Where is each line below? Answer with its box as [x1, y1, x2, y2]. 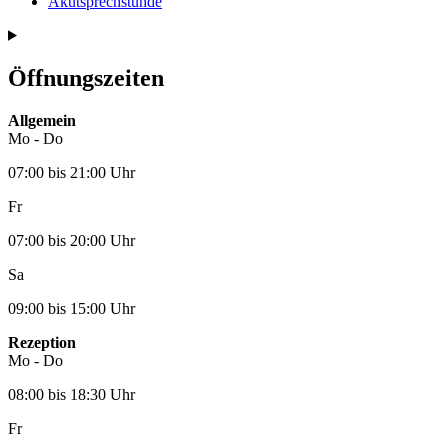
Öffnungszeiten [8, 64, 164, 91]
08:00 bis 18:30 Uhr [8, 385, 135, 403]
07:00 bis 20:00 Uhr [8, 231, 135, 249]
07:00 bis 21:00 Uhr [8, 163, 135, 181]
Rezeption [8, 333, 76, 351]
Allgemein [8, 111, 76, 129]
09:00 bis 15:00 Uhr [8, 299, 135, 317]
